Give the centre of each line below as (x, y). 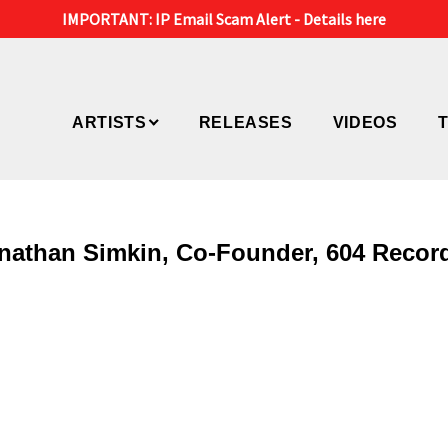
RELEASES (245, 122)
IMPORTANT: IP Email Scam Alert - (182, 19)
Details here (344, 19)
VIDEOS (365, 122)
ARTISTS (109, 122)
